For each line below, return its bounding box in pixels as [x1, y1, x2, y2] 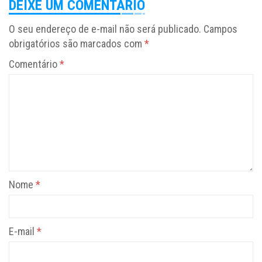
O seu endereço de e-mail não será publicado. [9, 23, 201, 36]
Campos [204, 23, 237, 36]
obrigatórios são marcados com [9, 37, 144, 50]
